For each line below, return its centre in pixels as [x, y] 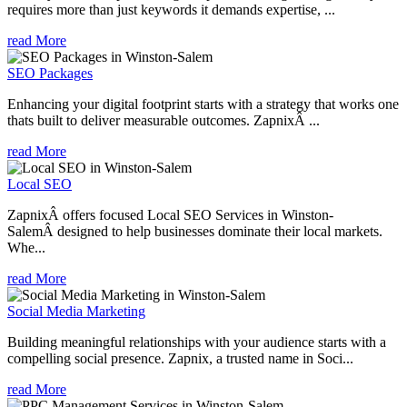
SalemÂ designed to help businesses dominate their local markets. [195, 231]
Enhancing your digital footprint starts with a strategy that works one [203, 104]
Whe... [26, 247]
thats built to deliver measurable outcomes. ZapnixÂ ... [164, 120]
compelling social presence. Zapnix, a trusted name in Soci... [180, 358]
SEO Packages [50, 73]
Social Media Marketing [76, 311]
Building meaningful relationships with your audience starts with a [197, 342]
